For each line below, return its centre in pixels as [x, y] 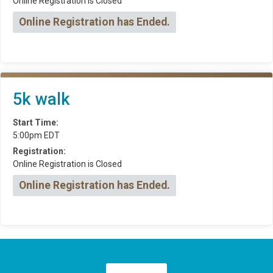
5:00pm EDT [36, 135]
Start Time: [36, 122]
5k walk [41, 99]
